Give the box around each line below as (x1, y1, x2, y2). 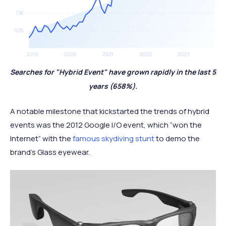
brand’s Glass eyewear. (10, 146, 90, 157)
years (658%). (89, 81, 137, 91)
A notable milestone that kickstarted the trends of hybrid (10, 105, 209, 117)
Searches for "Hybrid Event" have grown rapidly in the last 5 (10, 67, 216, 77)
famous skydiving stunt (73, 133, 154, 144)
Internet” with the (10, 133, 73, 144)
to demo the (154, 133, 200, 144)
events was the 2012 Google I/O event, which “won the (10, 119, 202, 130)
